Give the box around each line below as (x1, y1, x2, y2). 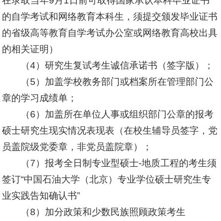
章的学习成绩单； (2, 93, 77, 103)
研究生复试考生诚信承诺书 (44, 60, 157, 71)
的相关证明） (2, 44, 59, 54)
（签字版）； (157, 60, 214, 71)
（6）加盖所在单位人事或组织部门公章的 (20, 109, 195, 119)
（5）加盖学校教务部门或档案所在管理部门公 (20, 76, 214, 87)
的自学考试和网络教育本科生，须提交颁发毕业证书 (2, 11, 218, 22)
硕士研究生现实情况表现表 (2, 125, 115, 136)
